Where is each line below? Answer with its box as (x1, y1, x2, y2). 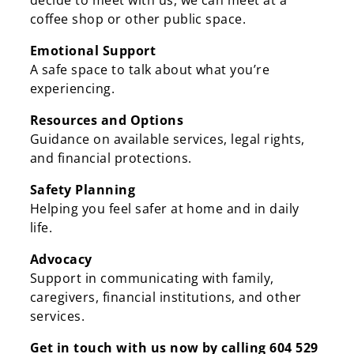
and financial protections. (30, 149, 192, 168)
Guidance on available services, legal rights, (30, 130, 305, 149)
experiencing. (30, 80, 115, 98)
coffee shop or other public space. (30, 10, 247, 28)
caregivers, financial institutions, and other (30, 288, 302, 307)
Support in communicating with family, (30, 269, 274, 288)
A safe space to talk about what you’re (30, 61, 270, 79)
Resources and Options (30, 111, 184, 130)
